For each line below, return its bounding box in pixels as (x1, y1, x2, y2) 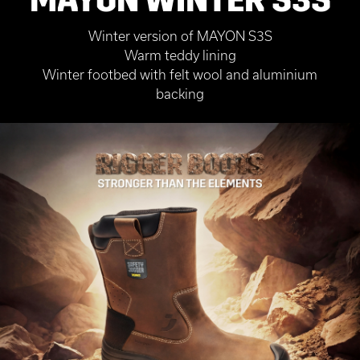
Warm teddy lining (124, 47, 236, 63)
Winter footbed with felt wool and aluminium (43, 66, 317, 82)
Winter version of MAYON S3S (88, 27, 272, 43)
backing (156, 85, 204, 101)
